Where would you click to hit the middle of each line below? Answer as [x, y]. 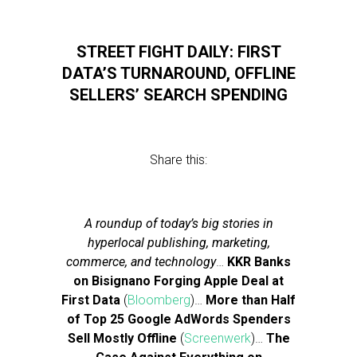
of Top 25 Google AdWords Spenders [178, 319]
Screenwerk [217, 338]
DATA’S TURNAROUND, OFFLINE [178, 73]
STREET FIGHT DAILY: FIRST [178, 52]
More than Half [251, 300]
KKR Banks [259, 262]
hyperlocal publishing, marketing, [178, 243]
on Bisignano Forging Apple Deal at [178, 281]
